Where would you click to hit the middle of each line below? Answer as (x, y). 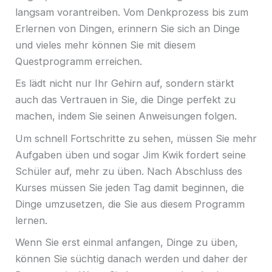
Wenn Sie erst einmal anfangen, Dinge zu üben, (127, 243)
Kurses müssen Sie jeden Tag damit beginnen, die (130, 187)
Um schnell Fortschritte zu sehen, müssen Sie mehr (136, 138)
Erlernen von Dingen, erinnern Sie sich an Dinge (127, 28)
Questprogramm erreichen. (79, 61)
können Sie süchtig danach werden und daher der (131, 259)
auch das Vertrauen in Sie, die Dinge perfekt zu (125, 100)
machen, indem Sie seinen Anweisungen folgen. (127, 116)
